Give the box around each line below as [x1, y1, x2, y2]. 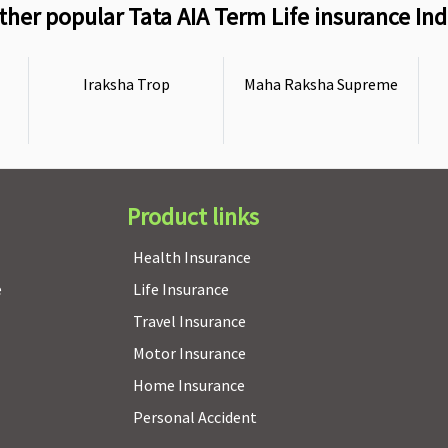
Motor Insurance [132, 343, 246, 363]
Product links [126, 201, 259, 232]
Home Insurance [132, 375, 245, 395]
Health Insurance [132, 247, 251, 267]
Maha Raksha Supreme [244, 74, 398, 94]
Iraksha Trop [82, 74, 170, 94]
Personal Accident [132, 407, 257, 427]
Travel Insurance [132, 311, 246, 331]
